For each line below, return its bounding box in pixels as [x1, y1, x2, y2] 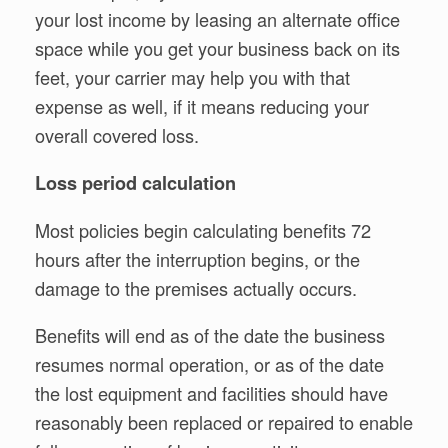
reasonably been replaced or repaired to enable [35, 409, 413, 436]
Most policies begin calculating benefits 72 [35, 217, 371, 244]
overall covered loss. [35, 121, 199, 148]
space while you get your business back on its [35, 34, 400, 61]
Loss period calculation [35, 169, 236, 196]
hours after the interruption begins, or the [35, 246, 360, 273]
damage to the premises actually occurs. [35, 275, 357, 302]
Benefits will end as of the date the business [35, 322, 385, 349]
